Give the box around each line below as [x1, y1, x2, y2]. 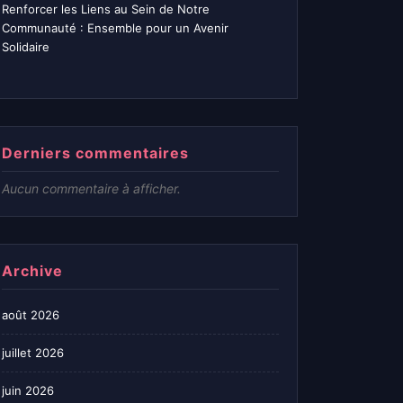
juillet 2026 [2, 345, 64, 361]
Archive [2, 262, 63, 281]
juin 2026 [2, 383, 54, 399]
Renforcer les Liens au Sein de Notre [2, 2, 210, 17]
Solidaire [2, 40, 49, 55]
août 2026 [2, 308, 59, 323]
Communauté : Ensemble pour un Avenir [2, 21, 228, 36]
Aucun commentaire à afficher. [2, 181, 181, 197]
